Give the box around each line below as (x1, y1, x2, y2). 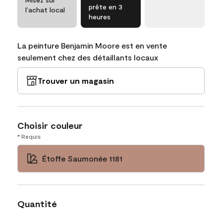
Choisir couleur (17, 119, 83, 131)
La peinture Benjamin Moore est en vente (17, 40, 167, 50)
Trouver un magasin (38, 75, 114, 85)
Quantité (17, 198, 57, 209)
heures (89, 12, 111, 21)
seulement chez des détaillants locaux (17, 52, 158, 62)
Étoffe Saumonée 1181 (42, 153, 122, 163)
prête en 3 (89, 2, 123, 11)
